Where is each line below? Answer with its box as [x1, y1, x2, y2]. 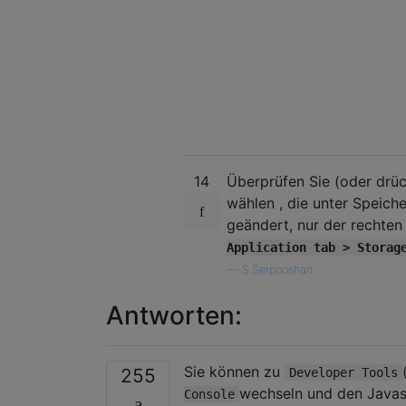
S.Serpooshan [242, 262, 313, 276]
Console [184, 386, 235, 401]
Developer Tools [289, 364, 398, 380]
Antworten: [106, 299, 242, 331]
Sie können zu [184, 362, 285, 381]
